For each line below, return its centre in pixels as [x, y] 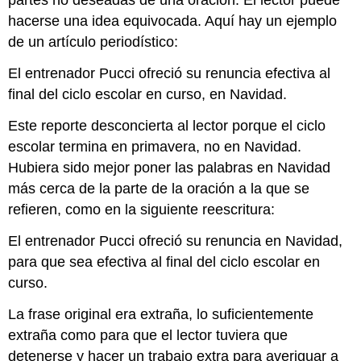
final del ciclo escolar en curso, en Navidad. [148, 95]
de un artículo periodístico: [93, 42]
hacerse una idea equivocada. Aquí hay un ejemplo [173, 21]
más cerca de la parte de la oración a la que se [159, 188]
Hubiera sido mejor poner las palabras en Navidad [170, 167]
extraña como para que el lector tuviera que [148, 335]
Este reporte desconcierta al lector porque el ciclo [167, 125]
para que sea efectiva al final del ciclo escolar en [164, 261]
